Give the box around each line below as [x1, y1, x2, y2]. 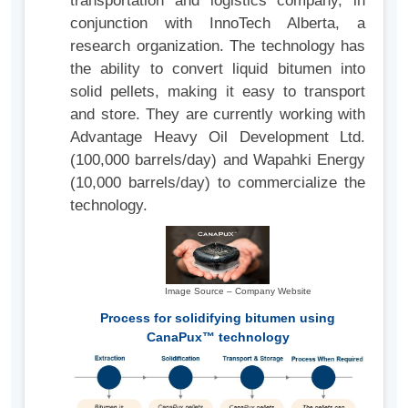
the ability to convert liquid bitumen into [70, 59, 365, 77]
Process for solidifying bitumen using [100, 311, 335, 326]
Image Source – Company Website [164, 286, 311, 297]
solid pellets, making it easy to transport [70, 82, 365, 100]
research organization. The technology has [70, 36, 365, 55]
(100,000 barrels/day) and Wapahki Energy [70, 150, 365, 168]
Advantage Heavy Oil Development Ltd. [70, 127, 365, 146]
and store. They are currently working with [70, 105, 365, 123]
